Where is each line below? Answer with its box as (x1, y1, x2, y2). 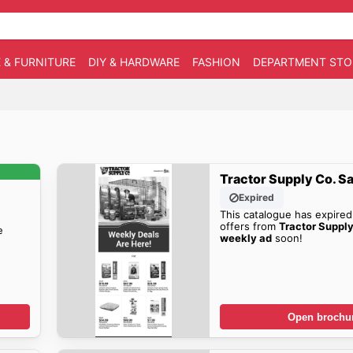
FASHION (192, 55, 240, 69)
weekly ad (220, 231, 273, 244)
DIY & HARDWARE (88, 55, 180, 69)
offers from (220, 219, 280, 232)
